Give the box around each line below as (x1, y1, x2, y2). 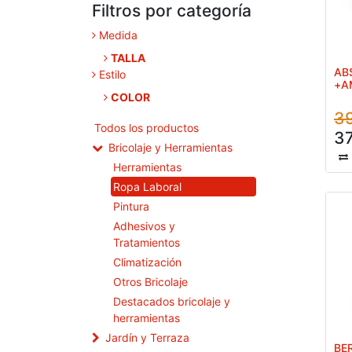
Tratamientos (113, 236, 180, 250)
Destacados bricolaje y (113, 295, 230, 309)
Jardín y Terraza (105, 331, 189, 345)
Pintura (113, 200, 149, 214)
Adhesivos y (113, 219, 175, 233)
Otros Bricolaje (113, 275, 188, 289)
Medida (99, 28, 137, 42)
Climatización (113, 255, 181, 269)
